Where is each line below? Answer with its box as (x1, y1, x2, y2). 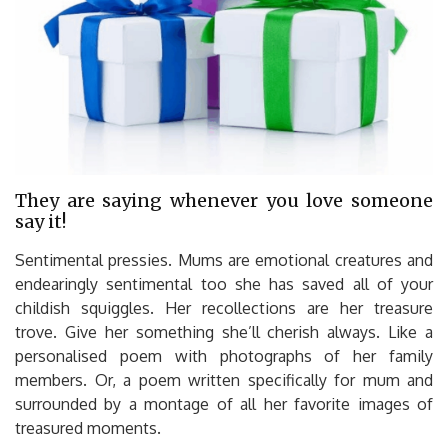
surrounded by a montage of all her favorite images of (15, 393, 433, 414)
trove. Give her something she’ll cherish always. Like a (15, 321, 433, 342)
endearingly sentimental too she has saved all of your (15, 273, 433, 294)
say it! (15, 209, 66, 233)
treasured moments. (15, 417, 161, 438)
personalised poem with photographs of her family (15, 345, 433, 366)
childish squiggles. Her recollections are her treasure (15, 297, 433, 318)
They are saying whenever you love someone (15, 188, 433, 212)
